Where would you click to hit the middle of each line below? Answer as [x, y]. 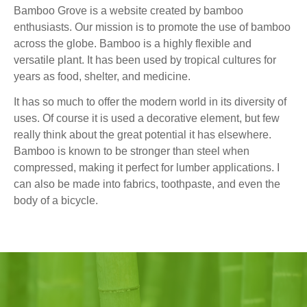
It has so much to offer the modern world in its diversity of [150, 102]
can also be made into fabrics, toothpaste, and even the [147, 184]
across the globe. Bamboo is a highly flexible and [133, 44]
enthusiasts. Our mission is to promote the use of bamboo [152, 27]
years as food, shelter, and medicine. [102, 76]
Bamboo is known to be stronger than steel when [132, 151]
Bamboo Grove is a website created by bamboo [128, 11]
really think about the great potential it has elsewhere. [143, 135]
